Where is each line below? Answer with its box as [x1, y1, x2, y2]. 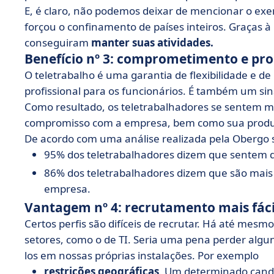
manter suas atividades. [91, 35, 213, 50]
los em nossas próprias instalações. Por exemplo [24, 248, 259, 262]
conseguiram [24, 35, 91, 50]
